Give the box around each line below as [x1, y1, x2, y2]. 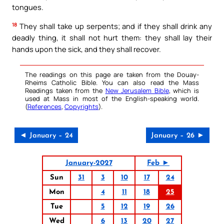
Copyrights [64, 101, 98, 111]
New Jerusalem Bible [105, 85, 169, 95]
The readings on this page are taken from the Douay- [25, 69, 199, 79]
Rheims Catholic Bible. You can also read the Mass [25, 77, 199, 87]
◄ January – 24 [19, 131, 73, 139]
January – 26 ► [151, 131, 204, 139]
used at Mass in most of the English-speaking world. [25, 93, 199, 103]
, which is [168, 85, 199, 95]
